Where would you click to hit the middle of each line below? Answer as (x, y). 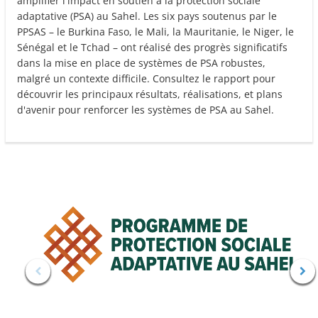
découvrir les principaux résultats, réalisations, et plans (150, 94)
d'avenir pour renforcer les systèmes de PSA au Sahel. (146, 110)
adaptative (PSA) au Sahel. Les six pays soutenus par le (147, 16)
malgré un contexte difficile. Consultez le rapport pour (146, 79)
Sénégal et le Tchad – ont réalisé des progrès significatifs (152, 48)
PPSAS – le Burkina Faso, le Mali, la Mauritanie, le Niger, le (155, 32)
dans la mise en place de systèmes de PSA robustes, (141, 63)
